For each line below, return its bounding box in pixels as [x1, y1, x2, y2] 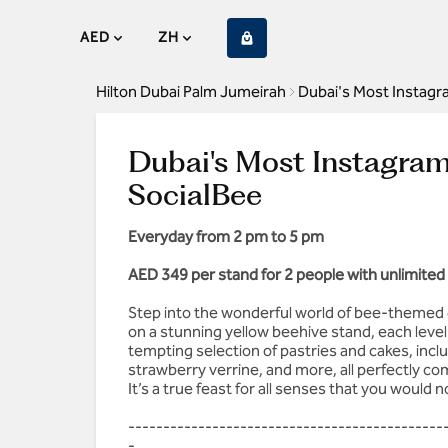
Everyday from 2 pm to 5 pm [128, 227, 324, 246]
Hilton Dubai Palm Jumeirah [96, 82, 286, 101]
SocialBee [128, 177, 262, 212]
